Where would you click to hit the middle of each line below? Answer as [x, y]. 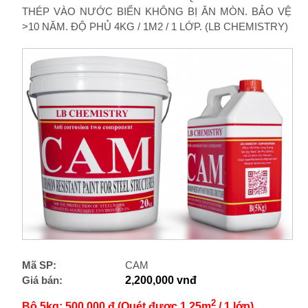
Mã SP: [39, 265]
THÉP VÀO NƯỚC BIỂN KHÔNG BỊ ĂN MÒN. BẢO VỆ [156, 11]
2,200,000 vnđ [161, 280]
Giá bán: [42, 280]
